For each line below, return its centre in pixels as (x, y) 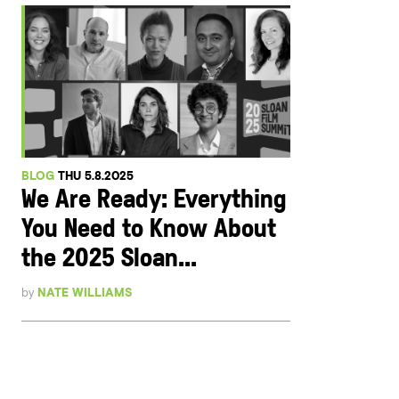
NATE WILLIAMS (85, 292)
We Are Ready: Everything (154, 200)
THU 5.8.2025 (96, 175)
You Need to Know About (149, 230)
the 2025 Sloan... (110, 259)
